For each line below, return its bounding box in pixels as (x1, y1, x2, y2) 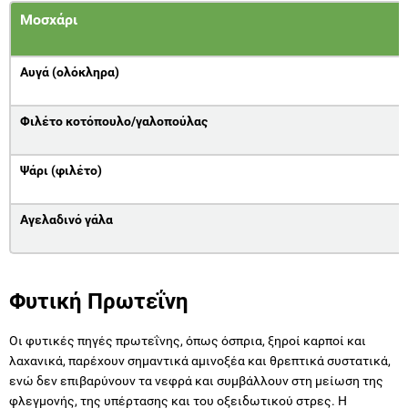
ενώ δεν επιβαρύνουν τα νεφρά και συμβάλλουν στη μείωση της (9, 372, 383, 388)
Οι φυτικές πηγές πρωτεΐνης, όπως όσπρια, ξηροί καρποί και (9, 332, 366, 348)
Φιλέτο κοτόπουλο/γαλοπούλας (20, 113, 208, 128)
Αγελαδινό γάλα (20, 211, 113, 227)
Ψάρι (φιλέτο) (20, 162, 102, 178)
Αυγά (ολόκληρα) (20, 64, 119, 79)
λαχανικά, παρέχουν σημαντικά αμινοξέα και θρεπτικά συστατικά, (9, 352, 391, 368)
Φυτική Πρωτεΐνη (9, 288, 189, 314)
